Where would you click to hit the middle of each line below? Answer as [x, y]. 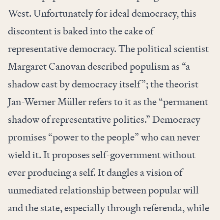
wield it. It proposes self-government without [102, 155]
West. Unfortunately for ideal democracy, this [102, 14]
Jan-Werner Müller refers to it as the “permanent [108, 102]
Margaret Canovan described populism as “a [99, 67]
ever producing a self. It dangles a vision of [95, 173]
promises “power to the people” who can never [104, 137]
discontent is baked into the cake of [81, 31]
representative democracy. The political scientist [108, 49]
